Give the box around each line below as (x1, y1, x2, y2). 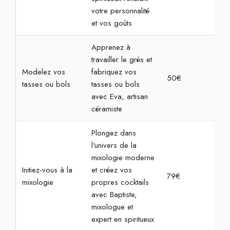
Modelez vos (22, 66, 65, 78)
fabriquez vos (91, 66, 137, 78)
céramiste (91, 103, 122, 114)
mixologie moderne (91, 152, 155, 163)
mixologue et (91, 201, 133, 213)
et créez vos (91, 164, 132, 176)
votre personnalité (91, 5, 149, 16)
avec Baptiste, (91, 189, 137, 200)
